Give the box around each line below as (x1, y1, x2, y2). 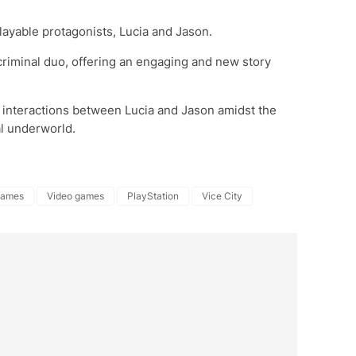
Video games (47, 190, 104, 202)
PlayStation (127, 190, 179, 202)
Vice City (202, 190, 242, 202)
